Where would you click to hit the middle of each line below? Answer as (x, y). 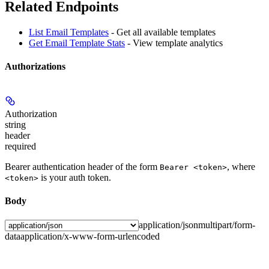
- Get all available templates (162, 32)
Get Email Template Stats (77, 43)
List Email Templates (69, 32)
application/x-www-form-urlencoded (90, 236)
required (20, 147)
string (15, 125)
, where (241, 167)
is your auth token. (75, 178)
